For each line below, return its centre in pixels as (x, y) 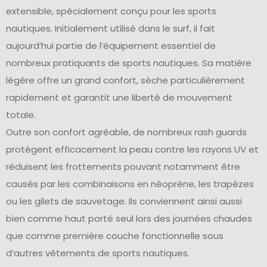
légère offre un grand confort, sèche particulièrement (125, 80)
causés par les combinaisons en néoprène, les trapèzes (130, 184)
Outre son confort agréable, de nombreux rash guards (126, 132)
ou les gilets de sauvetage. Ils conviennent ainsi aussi (124, 201)
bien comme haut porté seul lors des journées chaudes (129, 219)
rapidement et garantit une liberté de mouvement (119, 98)
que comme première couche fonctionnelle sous (115, 236)
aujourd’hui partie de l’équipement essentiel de (111, 46)
